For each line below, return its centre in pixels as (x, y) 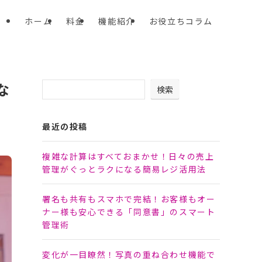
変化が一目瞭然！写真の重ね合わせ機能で (129, 254)
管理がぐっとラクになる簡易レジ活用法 (124, 169)
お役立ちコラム (181, 21)
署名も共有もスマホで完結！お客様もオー (129, 199)
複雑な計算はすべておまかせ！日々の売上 (128, 156)
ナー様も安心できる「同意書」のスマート (129, 212)
